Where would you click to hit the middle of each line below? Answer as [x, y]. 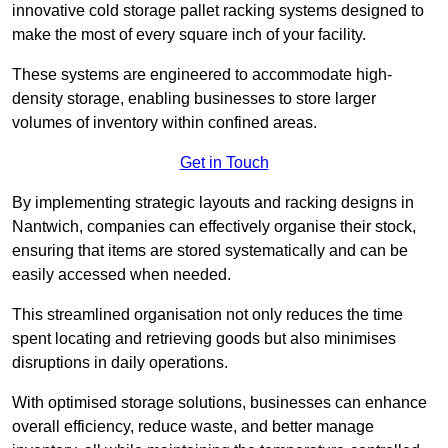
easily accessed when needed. [121, 275]
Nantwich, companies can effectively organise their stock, [214, 227]
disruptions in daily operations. [120, 363]
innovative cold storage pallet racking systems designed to [218, 11]
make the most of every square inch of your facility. [189, 35]
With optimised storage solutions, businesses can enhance [219, 403]
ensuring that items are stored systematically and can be [210, 251]
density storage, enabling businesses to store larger [194, 99]
